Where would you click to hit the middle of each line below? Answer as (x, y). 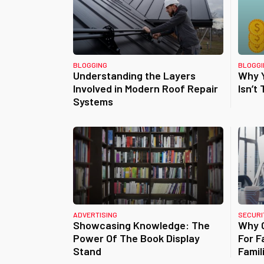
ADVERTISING (95, 214)
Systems (93, 101)
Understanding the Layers (134, 75)
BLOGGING (90, 65)
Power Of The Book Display (136, 238)
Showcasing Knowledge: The (141, 225)
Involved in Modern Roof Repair (146, 88)
